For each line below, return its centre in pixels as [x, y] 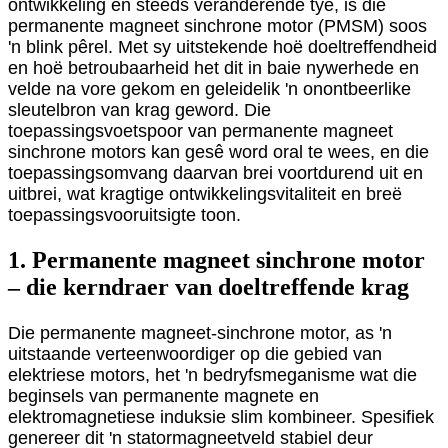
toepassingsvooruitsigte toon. [124, 214]
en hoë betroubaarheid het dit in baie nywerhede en [213, 67]
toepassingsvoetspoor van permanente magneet [200, 130]
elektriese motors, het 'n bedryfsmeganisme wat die [212, 374]
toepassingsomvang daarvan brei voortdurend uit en [215, 172]
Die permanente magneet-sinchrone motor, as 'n [200, 332]
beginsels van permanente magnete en [163, 395]
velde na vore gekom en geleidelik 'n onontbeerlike [209, 88]
